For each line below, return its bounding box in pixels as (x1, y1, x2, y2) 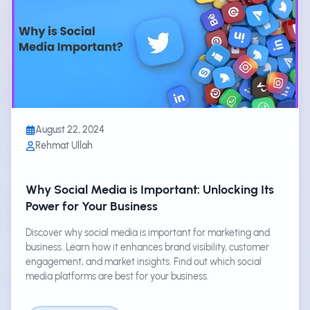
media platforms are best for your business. (26, 270, 209, 283)
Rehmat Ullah (35, 139, 93, 152)
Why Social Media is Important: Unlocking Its (26, 182, 274, 197)
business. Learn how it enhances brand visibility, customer (26, 241, 269, 254)
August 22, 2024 (35, 123, 104, 136)
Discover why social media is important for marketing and (26, 226, 270, 239)
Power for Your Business (26, 199, 158, 214)
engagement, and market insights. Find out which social (26, 255, 262, 268)
